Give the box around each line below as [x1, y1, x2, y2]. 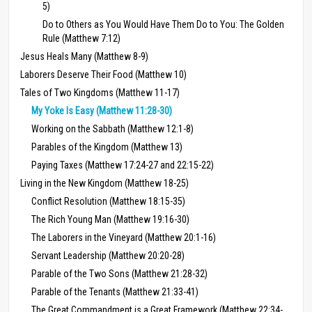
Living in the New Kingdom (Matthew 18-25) [20, 177, 189, 189]
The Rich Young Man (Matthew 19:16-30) [31, 213, 189, 225]
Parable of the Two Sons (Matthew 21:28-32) [31, 267, 208, 279]
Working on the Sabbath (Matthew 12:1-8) [31, 123, 194, 134]
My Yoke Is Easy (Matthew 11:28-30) [31, 104, 172, 116]
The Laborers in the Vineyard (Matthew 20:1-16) [31, 231, 216, 243]
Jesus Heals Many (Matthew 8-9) [20, 50, 148, 62]
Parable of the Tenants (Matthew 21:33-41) [31, 286, 198, 297]
